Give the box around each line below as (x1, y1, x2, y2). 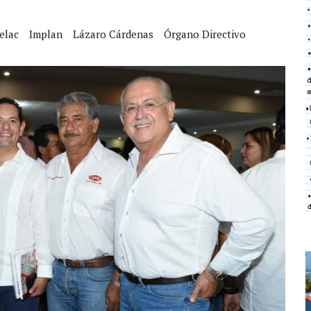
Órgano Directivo (164, 26, 246, 41)
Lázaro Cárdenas (73, 26, 153, 41)
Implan (29, 26, 62, 41)
